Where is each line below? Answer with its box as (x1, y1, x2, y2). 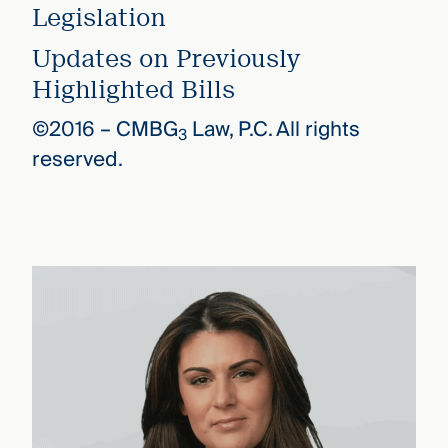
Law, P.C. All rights (186, 112, 360, 148)
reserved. (31, 142, 123, 178)
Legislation (31, 3, 166, 33)
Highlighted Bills (31, 75, 235, 105)
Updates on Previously (31, 44, 300, 74)
